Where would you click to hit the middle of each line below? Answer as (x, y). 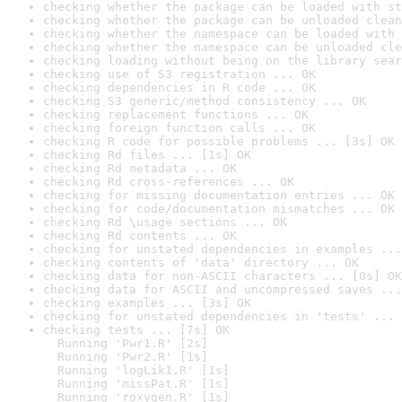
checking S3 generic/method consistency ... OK (205, 101)
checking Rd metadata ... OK (140, 168)
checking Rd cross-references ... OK (169, 182)
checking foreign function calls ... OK (179, 128)
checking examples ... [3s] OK (147, 303)
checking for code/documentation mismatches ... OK (219, 209)
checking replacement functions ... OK (176, 114)
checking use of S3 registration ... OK (179, 74)
